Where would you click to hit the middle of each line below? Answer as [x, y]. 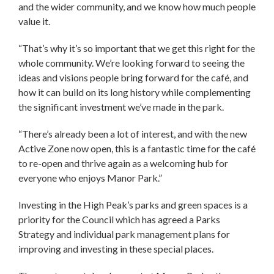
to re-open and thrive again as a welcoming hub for [123, 163]
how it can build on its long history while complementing [135, 92]
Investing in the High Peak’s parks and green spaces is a [133, 204]
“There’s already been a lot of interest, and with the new [133, 133]
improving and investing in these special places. [117, 248]
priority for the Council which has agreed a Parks [119, 219]
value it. [35, 21]
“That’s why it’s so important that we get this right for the [137, 48]
